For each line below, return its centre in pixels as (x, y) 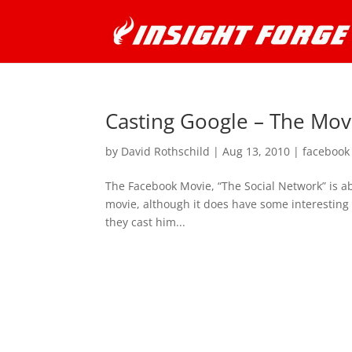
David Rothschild (166, 151)
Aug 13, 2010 (257, 151)
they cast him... (146, 222)
